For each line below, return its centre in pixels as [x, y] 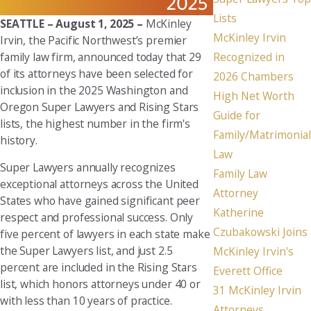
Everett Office [248, 271]
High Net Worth [254, 96]
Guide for [237, 116]
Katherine [238, 213]
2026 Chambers [253, 77]
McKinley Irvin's [253, 252]
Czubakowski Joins [260, 232]
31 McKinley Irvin [257, 291]
